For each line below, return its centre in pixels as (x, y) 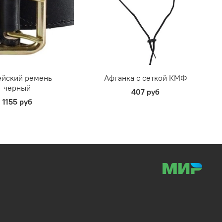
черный (17, 87)
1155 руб (17, 101)
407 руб (146, 91)
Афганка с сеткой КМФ (146, 78)
